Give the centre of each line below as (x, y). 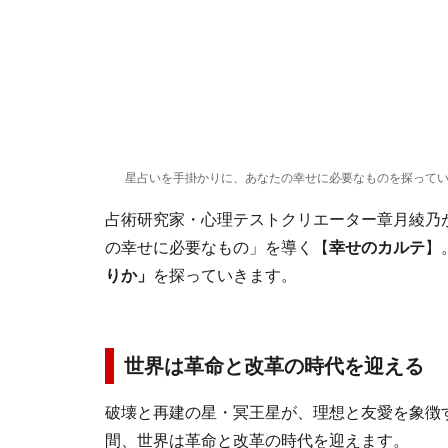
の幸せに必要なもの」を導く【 (217, 247)
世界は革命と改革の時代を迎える (274, 366)
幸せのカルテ (377, 247)
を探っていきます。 (225, 275)
